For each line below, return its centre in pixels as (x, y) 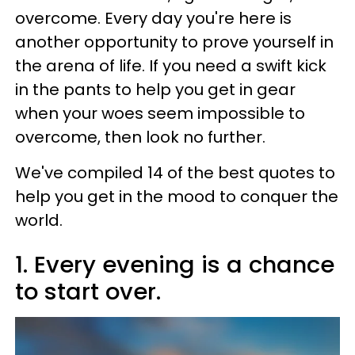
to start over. (88, 291)
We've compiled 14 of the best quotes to (175, 172)
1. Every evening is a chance (175, 264)
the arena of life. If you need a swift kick (171, 65)
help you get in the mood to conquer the (177, 196)
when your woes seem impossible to (160, 113)
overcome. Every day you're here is (153, 18)
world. (39, 220)
